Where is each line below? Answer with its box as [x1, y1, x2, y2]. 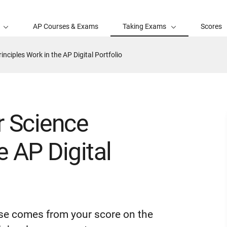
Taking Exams [123, 22, 166, 30]
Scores [201, 22, 222, 30]
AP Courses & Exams [33, 22, 98, 30]
